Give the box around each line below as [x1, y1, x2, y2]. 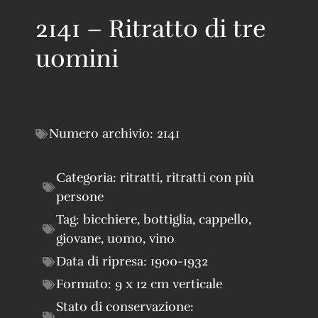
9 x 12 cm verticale [115, 276, 222, 292]
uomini [35, 43, 119, 75]
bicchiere [83, 212, 137, 228]
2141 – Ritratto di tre [35, 13, 265, 45]
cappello [199, 212, 248, 228]
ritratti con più [166, 170, 254, 186]
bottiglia [143, 212, 192, 228]
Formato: [56, 276, 115, 292]
